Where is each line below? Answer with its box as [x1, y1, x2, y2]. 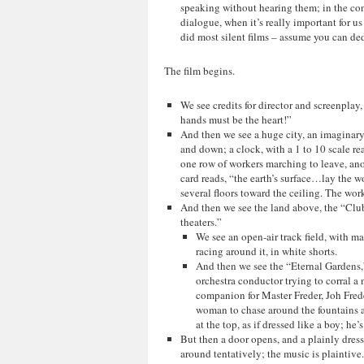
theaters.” [180, 214, 222, 229]
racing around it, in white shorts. [196, 244, 337, 258]
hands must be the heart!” [180, 112, 292, 127]
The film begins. [164, 63, 235, 78]
